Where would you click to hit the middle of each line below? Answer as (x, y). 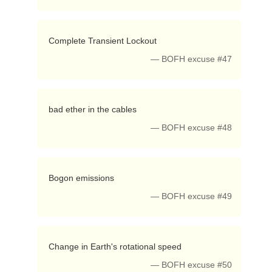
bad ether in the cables (93, 109)
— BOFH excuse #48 (192, 128)
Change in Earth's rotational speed (116, 246)
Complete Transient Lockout (104, 41)
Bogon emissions (82, 178)
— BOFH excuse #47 (192, 59)
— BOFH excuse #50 (192, 265)
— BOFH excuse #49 (192, 196)
